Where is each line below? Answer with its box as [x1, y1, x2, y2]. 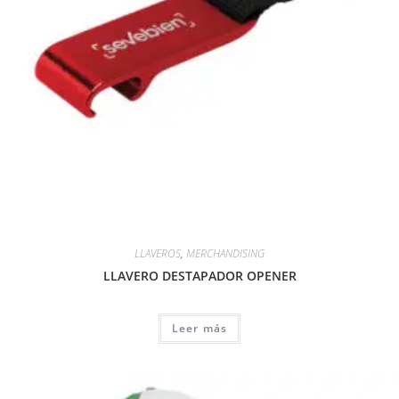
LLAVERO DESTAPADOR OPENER [102, 267, 297, 285]
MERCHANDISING [186, 246, 265, 262]
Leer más [171, 321, 228, 337]
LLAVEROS [134, 246, 181, 262]
